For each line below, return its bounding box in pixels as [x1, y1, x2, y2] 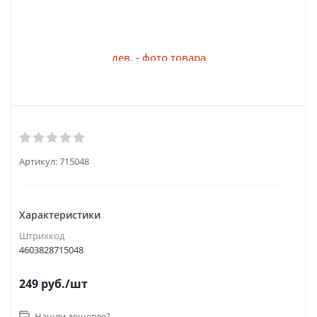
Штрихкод [19, 229, 64, 242]
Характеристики [19, 208, 100, 221]
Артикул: [19, 155, 57, 168]
